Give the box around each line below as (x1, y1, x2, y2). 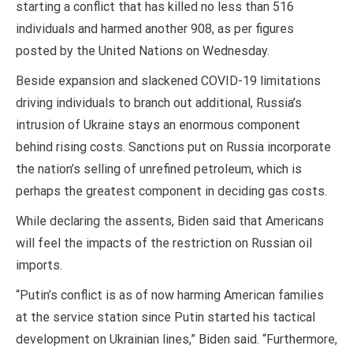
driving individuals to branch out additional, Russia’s (16, 95, 302, 111)
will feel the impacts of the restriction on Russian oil (16, 236, 312, 251)
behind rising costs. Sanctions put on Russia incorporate (16, 139, 331, 155)
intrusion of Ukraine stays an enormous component (16, 117, 300, 133)
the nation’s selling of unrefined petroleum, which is (16, 162, 302, 177)
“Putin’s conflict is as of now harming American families (16, 288, 324, 303)
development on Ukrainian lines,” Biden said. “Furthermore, (16, 332, 337, 347)
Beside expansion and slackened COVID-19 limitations (16, 73, 321, 89)
